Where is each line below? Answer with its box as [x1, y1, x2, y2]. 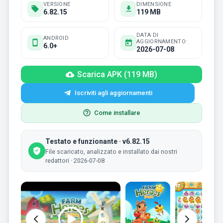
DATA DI [136, 31, 159, 38]
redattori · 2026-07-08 [45, 156, 105, 164]
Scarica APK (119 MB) [77, 69, 157, 79]
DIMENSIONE [136, 1, 171, 8]
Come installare [94, 109, 140, 116]
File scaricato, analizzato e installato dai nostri [45, 147, 177, 155]
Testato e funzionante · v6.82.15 [45, 137, 150, 145]
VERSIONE [43, 1, 71, 8]
